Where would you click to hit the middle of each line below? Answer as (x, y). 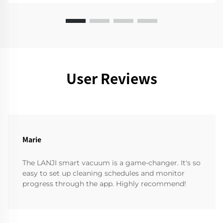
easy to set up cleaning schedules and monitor (104, 173)
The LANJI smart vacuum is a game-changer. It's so (111, 163)
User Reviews (111, 78)
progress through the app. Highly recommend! (104, 184)
